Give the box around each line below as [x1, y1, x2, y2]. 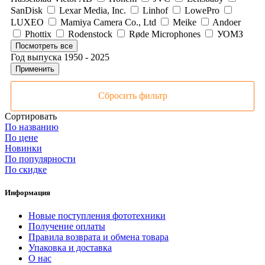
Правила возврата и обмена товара [28, 232, 169, 243]
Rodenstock [66, 28, 115, 39]
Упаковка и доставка [28, 243, 112, 253]
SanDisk [11, 5, 45, 15]
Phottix [22, 28, 54, 39]
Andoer [211, 17, 241, 27]
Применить [15, 64, 54, 73]
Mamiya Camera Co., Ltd [58, 17, 159, 27]
